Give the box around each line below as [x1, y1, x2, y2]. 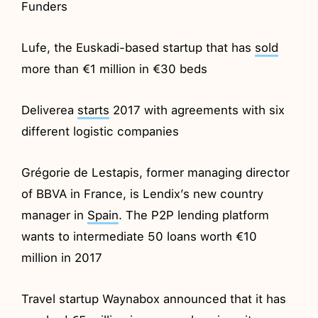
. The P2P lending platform [119, 207, 270, 222]
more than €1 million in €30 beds [21, 61, 208, 76]
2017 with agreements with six [109, 102, 285, 117]
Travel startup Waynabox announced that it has [21, 291, 287, 306]
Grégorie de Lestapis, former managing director [21, 165, 290, 180]
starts [77, 102, 110, 117]
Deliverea [21, 102, 78, 117]
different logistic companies [21, 124, 180, 138]
